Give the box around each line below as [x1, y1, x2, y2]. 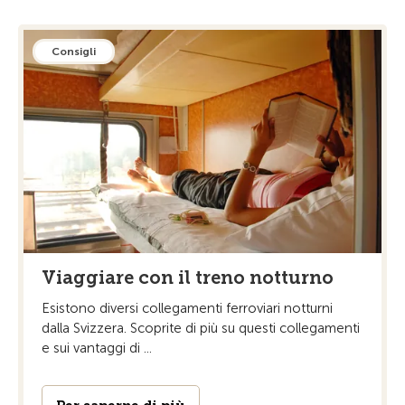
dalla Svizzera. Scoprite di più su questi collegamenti [42, 320, 360, 337]
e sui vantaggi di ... [42, 340, 152, 357]
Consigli [52, 44, 96, 58]
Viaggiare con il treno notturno [42, 267, 334, 289]
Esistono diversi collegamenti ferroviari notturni [42, 300, 333, 317]
